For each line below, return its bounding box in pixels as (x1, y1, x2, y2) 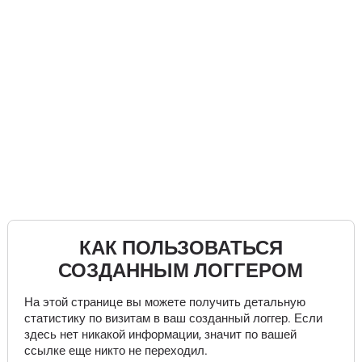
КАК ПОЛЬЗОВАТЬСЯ (78, 237, 283, 259)
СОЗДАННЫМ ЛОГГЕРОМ (58, 259, 304, 282)
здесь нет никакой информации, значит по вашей (23, 327, 297, 342)
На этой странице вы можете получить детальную (23, 295, 305, 309)
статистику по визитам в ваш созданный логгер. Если (23, 311, 322, 326)
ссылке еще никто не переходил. (23, 343, 208, 358)
